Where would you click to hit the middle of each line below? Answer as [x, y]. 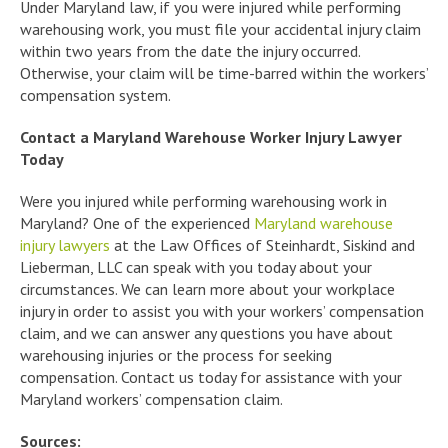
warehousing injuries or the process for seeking [176, 354]
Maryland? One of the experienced [137, 222]
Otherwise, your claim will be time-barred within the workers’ [224, 72]
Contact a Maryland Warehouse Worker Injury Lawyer [211, 136]
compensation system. [95, 94]
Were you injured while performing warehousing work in [203, 200]
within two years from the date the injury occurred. [190, 50]
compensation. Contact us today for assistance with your [211, 376]
